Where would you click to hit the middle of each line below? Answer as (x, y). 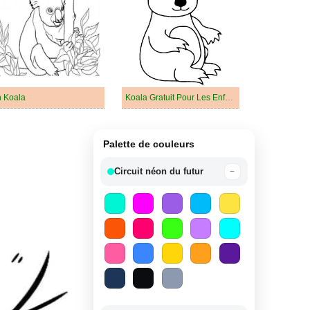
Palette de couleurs (148, 144)
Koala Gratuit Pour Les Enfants (229, 98)
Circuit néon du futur (158, 171)
